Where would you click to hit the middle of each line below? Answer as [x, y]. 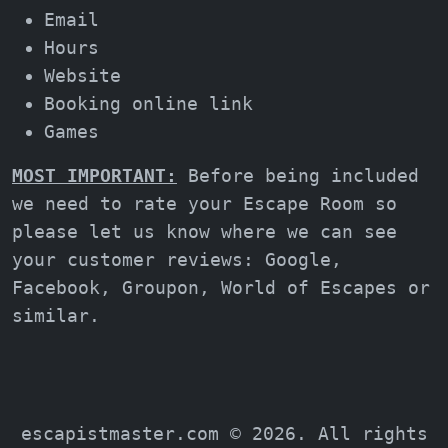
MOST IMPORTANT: [94, 175]
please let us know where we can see [204, 231]
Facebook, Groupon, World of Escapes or [221, 287]
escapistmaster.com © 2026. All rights [224, 433]
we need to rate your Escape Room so [204, 203]
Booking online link [148, 103]
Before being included [298, 175]
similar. [56, 315]
